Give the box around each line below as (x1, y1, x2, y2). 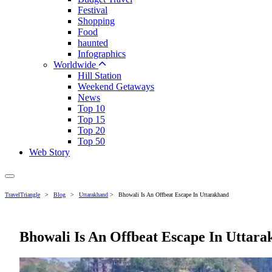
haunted (78, 38, 108, 48)
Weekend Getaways (78, 81, 154, 92)
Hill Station (78, 70, 121, 81)
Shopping (78, 16, 115, 26)
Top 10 (78, 103, 105, 114)
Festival (78, 5, 107, 15)
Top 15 (78, 114, 105, 124)
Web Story (29, 147, 70, 157)
